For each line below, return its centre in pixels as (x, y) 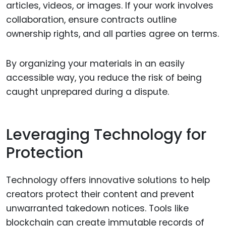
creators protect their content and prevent (100, 194)
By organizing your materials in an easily (95, 64)
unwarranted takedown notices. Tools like (97, 209)
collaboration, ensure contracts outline (91, 20)
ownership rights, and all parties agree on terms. (112, 34)
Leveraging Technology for (106, 134)
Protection (45, 153)
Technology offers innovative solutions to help (108, 180)
